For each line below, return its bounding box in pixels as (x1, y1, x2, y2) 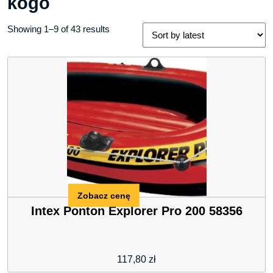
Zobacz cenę (77, 190, 130, 200)
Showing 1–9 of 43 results (7, 24, 110, 35)
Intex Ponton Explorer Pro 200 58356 (30, 204, 243, 218)
